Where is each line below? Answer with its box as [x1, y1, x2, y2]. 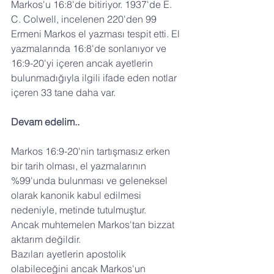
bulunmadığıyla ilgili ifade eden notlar [11, 72, 179, 84]
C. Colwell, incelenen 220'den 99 [11, 13, 159, 26]
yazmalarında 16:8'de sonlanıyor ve [11, 42, 169, 55]
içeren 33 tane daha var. [11, 86, 116, 99]
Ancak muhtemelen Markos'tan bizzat [11, 218, 177, 231]
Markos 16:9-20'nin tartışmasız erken [11, 145, 172, 158]
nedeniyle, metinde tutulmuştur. [11, 204, 146, 217]
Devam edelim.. [11, 116, 80, 128]
